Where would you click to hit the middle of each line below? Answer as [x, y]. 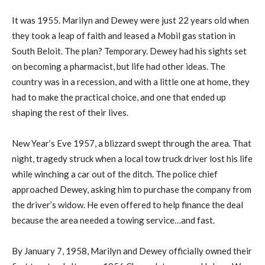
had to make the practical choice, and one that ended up [119, 97]
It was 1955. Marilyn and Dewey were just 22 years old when [130, 20]
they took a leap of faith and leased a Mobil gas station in [124, 35]
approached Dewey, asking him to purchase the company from [132, 189]
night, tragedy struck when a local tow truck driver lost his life [132, 158]
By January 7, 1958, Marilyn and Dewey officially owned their [132, 251]
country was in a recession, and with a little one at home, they [131, 81]
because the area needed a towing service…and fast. [113, 220]
